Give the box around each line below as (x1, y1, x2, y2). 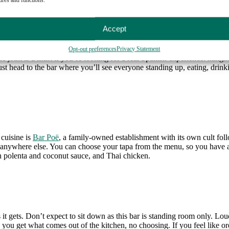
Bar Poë (33, 132, 59, 142)
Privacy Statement (117, 45, 161, 53)
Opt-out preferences (68, 45, 117, 53)
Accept (102, 24, 126, 33)
